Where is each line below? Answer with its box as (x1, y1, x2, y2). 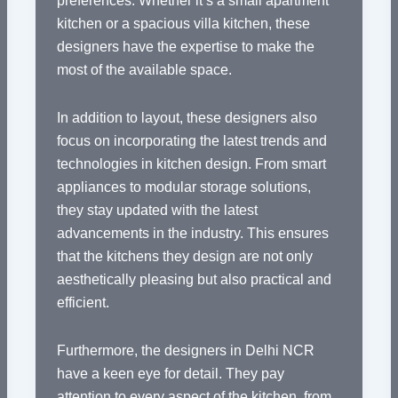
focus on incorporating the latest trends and (56, 133, 327, 149)
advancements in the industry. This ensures (56, 226, 329, 242)
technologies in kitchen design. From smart (56, 156, 326, 172)
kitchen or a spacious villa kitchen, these (56, 16, 310, 32)
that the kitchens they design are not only (56, 249, 313, 265)
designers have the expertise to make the (56, 39, 314, 55)
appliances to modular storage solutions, (56, 179, 311, 195)
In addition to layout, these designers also (56, 110, 317, 126)
